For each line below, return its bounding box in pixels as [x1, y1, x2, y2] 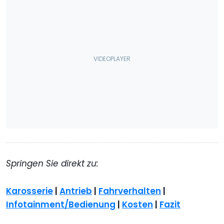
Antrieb [59, 184, 92, 197]
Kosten [122, 198, 153, 210]
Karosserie [6, 184, 53, 197]
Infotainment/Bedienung [6, 198, 115, 210]
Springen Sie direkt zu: [6, 157, 98, 169]
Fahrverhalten [98, 184, 161, 197]
